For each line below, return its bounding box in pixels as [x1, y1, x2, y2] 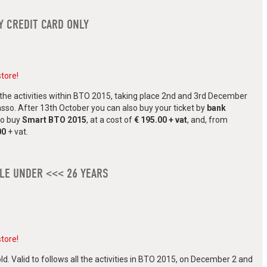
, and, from [187, 115, 228, 125]
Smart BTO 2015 [22, 115, 86, 125]
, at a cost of [86, 115, 134, 125]
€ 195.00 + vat [134, 115, 187, 125]
